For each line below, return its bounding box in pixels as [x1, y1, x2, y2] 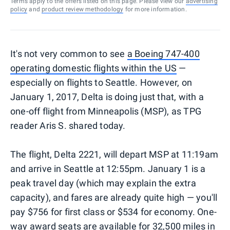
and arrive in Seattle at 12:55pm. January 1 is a [10, 163, 206, 174]
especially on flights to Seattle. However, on [10, 76, 193, 88]
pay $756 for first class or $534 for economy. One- [10, 206, 217, 217]
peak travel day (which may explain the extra [10, 177, 196, 188]
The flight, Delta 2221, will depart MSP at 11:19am [10, 148, 219, 160]
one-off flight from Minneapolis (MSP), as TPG [10, 105, 202, 117]
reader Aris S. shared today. [10, 120, 126, 131]
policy [10, 5, 28, 13]
